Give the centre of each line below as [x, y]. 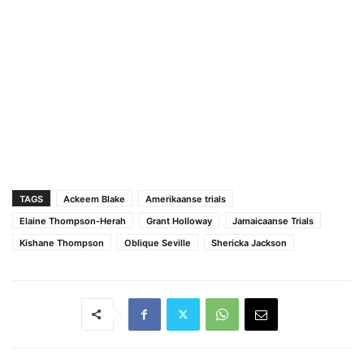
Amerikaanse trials [186, 199]
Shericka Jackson [249, 243]
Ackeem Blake [94, 199]
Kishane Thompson [62, 243]
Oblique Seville [158, 243]
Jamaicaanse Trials [273, 221]
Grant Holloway [179, 221]
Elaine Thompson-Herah [73, 221]
